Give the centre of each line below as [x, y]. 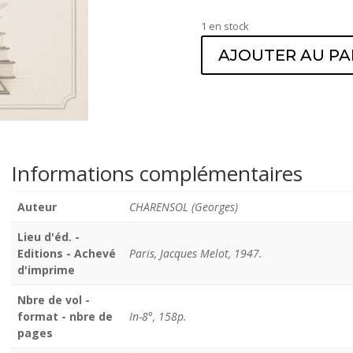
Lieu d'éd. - [48, 237]
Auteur [37, 207]
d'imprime [46, 270]
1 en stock [225, 26]
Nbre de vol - [53, 300]
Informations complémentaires [156, 174]
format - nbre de [65, 317]
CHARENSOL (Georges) [183, 207]
